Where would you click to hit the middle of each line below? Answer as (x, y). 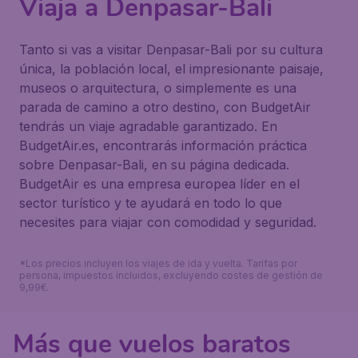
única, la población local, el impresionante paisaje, (171, 69)
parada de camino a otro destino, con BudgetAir (165, 107)
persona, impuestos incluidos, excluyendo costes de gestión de (171, 275)
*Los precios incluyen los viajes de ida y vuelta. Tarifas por (158, 263)
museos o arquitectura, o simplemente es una (158, 88)
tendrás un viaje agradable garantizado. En (148, 126)
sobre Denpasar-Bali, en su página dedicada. (154, 165)
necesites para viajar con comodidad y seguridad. (168, 222)
